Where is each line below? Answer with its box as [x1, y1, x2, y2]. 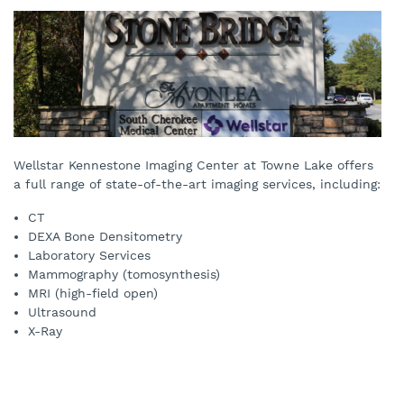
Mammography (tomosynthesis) [28, 267, 220, 281]
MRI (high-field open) [28, 286, 158, 300]
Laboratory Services [28, 248, 151, 262]
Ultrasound [28, 305, 96, 319]
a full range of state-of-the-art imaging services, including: [14, 177, 381, 191]
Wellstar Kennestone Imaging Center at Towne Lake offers [14, 158, 373, 172]
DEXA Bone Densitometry [28, 229, 182, 243]
